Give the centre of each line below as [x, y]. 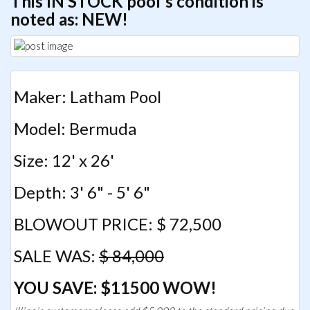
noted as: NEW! [69, 19]
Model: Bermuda [75, 128]
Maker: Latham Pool [88, 97]
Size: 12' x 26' [64, 160]
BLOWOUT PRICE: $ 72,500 [118, 224]
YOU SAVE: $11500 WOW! [115, 288]
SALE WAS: [56, 256]
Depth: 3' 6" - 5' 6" [82, 192]
